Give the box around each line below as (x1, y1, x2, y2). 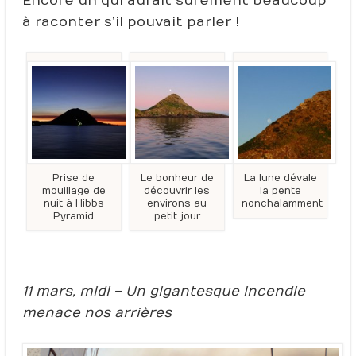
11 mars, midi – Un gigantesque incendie (21, 284, 305, 300)
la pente (259, 185, 301, 197)
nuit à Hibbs (43, 198, 104, 210)
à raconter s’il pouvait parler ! (21, 14, 239, 30)
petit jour (153, 211, 200, 222)
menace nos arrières (21, 305, 172, 322)
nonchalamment (241, 198, 323, 210)
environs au (147, 198, 207, 210)
